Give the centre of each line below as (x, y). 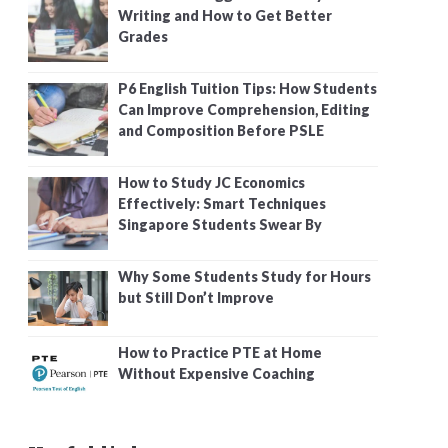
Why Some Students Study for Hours (244, 276)
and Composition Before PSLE (221, 130)
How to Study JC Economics (211, 182)
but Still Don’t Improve (196, 297)
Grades (143, 36)
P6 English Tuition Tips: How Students (247, 88)
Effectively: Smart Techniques (222, 203)
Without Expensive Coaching (216, 373)
